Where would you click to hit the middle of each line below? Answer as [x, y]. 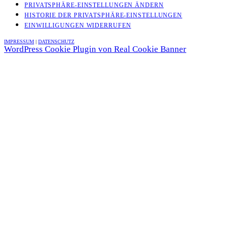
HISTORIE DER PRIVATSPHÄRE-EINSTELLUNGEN [104, 16]
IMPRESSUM [19, 42]
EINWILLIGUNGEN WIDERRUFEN [78, 26]
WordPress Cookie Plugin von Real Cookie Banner [95, 49]
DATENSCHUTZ [56, 42]
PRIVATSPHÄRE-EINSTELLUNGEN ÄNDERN [94, 5]
